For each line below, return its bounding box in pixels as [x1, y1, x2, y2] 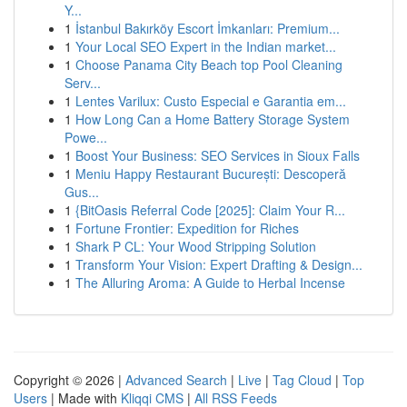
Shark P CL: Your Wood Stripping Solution [75, 237, 316, 255]
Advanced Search [125, 371, 227, 389]
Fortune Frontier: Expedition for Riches [75, 219, 299, 237]
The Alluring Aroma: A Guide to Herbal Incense [75, 273, 345, 292]
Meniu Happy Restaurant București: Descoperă [75, 164, 346, 183]
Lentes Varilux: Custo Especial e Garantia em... [75, 92, 346, 110]
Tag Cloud [273, 371, 332, 389]
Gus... [65, 183, 99, 201]
